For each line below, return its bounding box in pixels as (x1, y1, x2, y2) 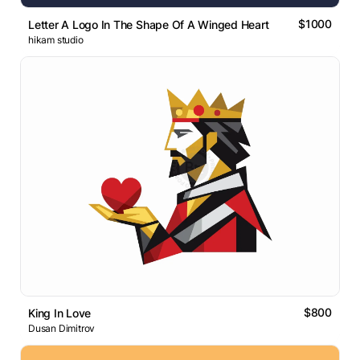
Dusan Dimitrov (28, 322, 96, 335)
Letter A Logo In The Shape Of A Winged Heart (28, 18, 269, 32)
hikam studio (28, 34, 84, 47)
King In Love (28, 306, 92, 321)
